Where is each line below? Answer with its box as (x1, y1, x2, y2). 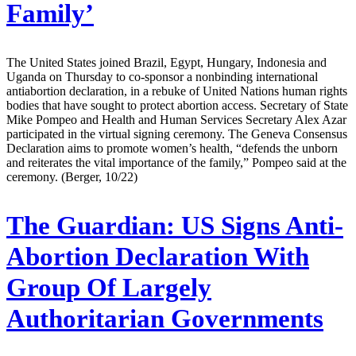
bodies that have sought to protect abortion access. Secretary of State (6, 98, 348, 112)
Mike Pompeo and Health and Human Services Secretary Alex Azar (6, 112, 346, 126)
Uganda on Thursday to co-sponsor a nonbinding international (6, 69, 318, 83)
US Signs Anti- (175, 211, 343, 240)
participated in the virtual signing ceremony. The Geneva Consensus (6, 126, 347, 141)
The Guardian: (6, 211, 175, 240)
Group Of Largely (6, 273, 211, 302)
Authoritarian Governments (6, 304, 323, 333)
